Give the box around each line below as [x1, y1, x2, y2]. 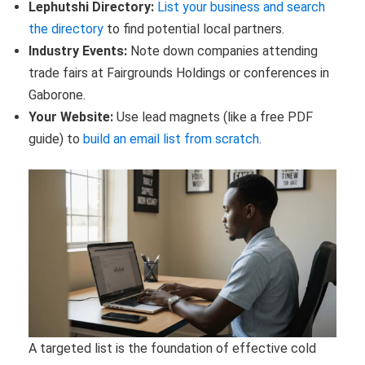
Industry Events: [29, 42, 127, 59]
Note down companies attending [127, 42, 318, 59]
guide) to [29, 130, 83, 147]
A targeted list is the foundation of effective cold [29, 341, 316, 357]
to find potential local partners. [103, 20, 284, 37]
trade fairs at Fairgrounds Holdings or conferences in [29, 64, 329, 81]
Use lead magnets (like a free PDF [113, 108, 313, 125]
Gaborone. [29, 86, 86, 103]
